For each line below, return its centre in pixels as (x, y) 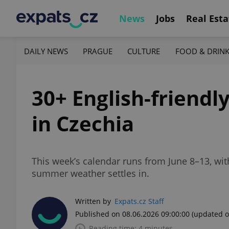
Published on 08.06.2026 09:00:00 (132, 214)
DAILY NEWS (46, 51)
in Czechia (83, 123)
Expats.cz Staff (139, 201)
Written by (93, 201)
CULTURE (144, 51)
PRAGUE (98, 51)
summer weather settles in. (90, 173)
